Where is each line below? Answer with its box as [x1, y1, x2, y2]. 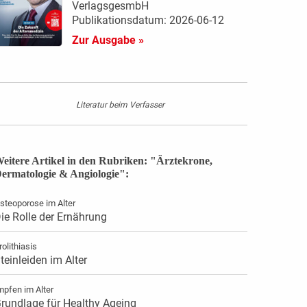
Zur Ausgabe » [71, 34, 144, 47]
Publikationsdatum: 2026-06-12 [71, 14, 224, 27]
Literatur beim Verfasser [76, 100, 165, 110]
